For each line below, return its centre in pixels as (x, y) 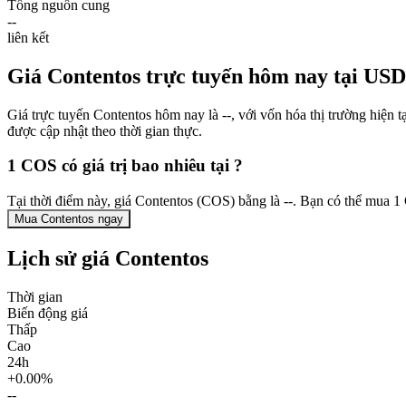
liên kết (28, 37)
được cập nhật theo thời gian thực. (105, 130)
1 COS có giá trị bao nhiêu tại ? (125, 166)
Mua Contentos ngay (69, 218)
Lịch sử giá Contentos (108, 258)
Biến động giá (48, 313)
